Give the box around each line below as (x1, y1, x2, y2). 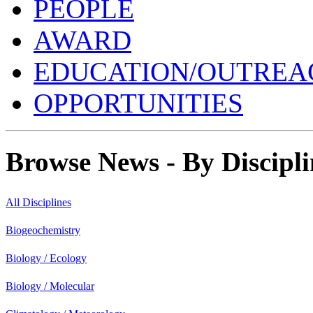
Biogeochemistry (6, 224, 80, 236)
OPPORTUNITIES (34, 88, 243, 119)
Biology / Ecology (6, 252, 87, 264)
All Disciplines (6, 196, 71, 208)
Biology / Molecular (6, 279, 94, 292)
